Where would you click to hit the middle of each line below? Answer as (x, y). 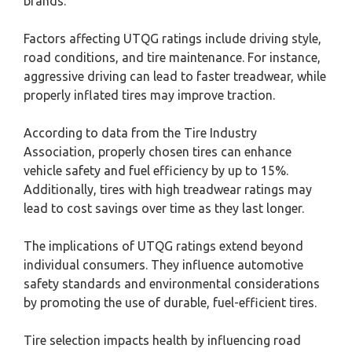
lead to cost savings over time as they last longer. (164, 208)
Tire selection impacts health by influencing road (162, 340)
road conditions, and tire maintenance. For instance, (172, 57)
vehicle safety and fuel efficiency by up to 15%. (156, 170)
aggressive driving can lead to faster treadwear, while (175, 76)
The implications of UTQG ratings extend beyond (163, 246)
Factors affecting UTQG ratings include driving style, (172, 38)
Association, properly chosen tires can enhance (158, 152)
